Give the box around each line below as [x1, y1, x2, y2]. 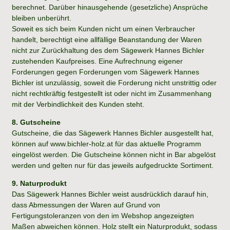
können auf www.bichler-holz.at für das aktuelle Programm [12, 139, 201, 148]
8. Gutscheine [12, 118, 61, 126]
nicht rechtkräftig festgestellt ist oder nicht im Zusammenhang [12, 89, 212, 98]
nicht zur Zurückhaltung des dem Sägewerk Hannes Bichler [12, 46, 204, 54]
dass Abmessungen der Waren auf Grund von [12, 200, 160, 209]
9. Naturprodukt [12, 179, 67, 187]
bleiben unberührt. [12, 13, 71, 22]
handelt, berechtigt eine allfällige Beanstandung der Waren [12, 35, 202, 44]
